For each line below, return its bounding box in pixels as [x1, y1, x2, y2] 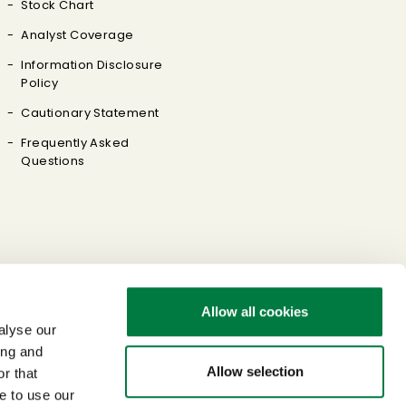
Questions [21, 152, 85, 169]
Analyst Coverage [21, 26, 134, 43]
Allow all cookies [201, 304, 308, 320]
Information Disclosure [21, 56, 163, 73]
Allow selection [206, 362, 304, 379]
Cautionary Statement [21, 104, 159, 121]
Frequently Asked [21, 134, 130, 151]
